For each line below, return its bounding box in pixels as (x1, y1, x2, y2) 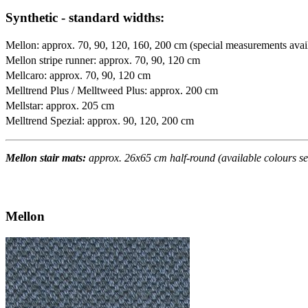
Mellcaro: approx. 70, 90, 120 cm (5, 69, 151, 82)
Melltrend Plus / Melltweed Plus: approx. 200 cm (5, 85, 218, 97)
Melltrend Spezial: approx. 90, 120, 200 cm (5, 115, 194, 127)
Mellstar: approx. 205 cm (5, 100, 114, 112)
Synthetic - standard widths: (5, 10, 164, 25)
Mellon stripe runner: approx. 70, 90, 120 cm (5, 54, 200, 67)
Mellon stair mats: (5, 152, 89, 164)
